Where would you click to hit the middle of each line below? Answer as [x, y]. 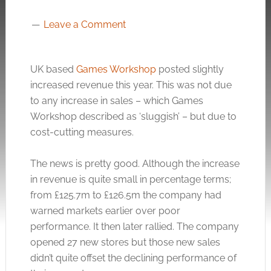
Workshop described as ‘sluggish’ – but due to [133, 116]
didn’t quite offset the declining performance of [133, 258]
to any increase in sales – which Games [116, 101]
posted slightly [190, 69]
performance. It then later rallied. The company [134, 227]
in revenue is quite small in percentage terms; [130, 179]
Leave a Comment [84, 24]
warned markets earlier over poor [105, 211]
